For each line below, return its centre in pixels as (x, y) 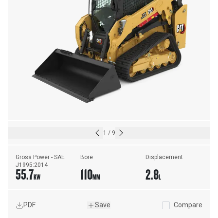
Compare (188, 205)
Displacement (164, 157)
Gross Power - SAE (40, 157)
